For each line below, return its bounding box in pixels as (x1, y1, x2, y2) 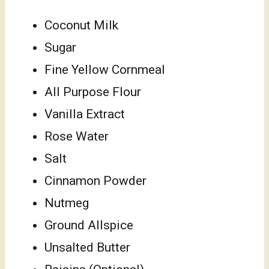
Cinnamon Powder (44, 174, 147, 189)
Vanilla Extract (44, 107, 125, 122)
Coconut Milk (44, 18, 118, 33)
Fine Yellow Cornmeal (44, 62, 165, 77)
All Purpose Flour (44, 85, 141, 100)
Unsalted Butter (44, 240, 130, 255)
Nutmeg (44, 196, 89, 211)
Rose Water (44, 129, 109, 144)
